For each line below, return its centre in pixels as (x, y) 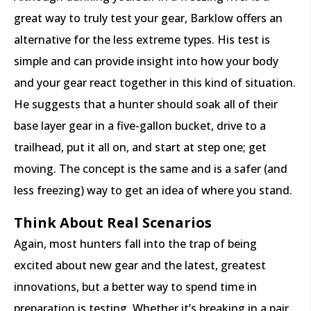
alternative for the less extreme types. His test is (142, 40)
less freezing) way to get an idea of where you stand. (153, 191)
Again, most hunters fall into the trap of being (135, 244)
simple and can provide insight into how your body (146, 61)
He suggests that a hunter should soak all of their (146, 104)
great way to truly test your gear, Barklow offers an (148, 18)
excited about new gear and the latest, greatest (140, 266)
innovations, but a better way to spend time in (135, 287)
